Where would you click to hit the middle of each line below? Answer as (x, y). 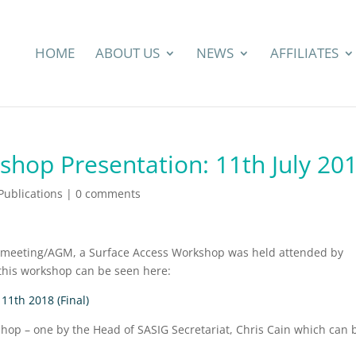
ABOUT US (128, 53)
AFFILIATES (304, 53)
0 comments (108, 193)
